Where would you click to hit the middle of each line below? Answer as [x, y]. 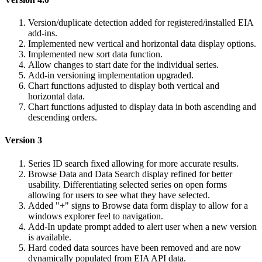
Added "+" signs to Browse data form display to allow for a [138, 205]
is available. [50, 237]
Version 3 [23, 140]
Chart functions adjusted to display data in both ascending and [142, 107]
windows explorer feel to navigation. [96, 216]
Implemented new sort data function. [95, 54]
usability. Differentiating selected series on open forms [127, 184]
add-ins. [43, 33]
